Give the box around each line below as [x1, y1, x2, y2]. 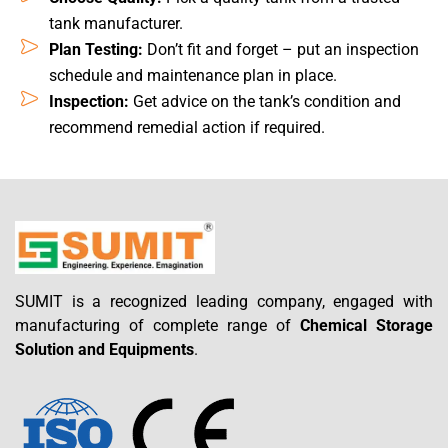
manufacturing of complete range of [15, 316, 300, 336]
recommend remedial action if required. [48, 117, 325, 137]
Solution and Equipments [15, 340, 194, 360]
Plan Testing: [48, 39, 143, 59]
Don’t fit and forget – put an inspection [142, 39, 419, 59]
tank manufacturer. [48, 13, 183, 33]
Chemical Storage [300, 316, 433, 336]
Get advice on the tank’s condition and [128, 91, 401, 111]
